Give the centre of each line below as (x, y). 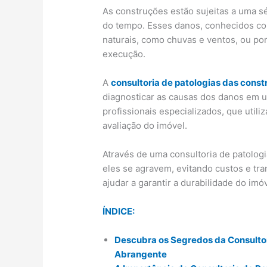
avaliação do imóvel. (145, 126)
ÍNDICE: (119, 212)
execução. (124, 54)
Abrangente (141, 254)
